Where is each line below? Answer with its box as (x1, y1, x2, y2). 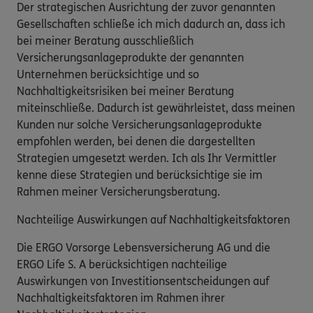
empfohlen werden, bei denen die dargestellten (17, 134, 255, 148)
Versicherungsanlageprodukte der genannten (17, 50, 244, 64)
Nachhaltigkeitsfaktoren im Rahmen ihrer (17, 291, 225, 305)
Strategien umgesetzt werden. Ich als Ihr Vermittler (17, 151, 277, 165)
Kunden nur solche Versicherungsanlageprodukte (17, 117, 262, 131)
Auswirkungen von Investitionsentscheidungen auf (17, 274, 269, 288)
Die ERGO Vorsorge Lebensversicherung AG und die (17, 240, 270, 254)
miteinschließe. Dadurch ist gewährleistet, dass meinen (17, 101, 295, 115)
